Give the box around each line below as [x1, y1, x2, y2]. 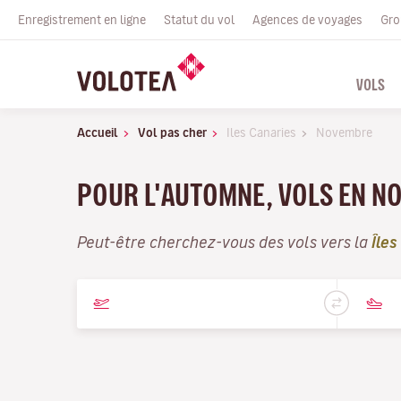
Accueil [77, 126, 118, 139]
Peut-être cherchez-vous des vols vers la [77, 234, 371, 250]
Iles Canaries [226, 126, 296, 139]
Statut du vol [164, 13, 235, 26]
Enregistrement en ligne [18, 13, 146, 26]
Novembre [316, 126, 372, 139]
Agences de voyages [252, 13, 363, 26]
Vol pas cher [138, 126, 207, 139]
